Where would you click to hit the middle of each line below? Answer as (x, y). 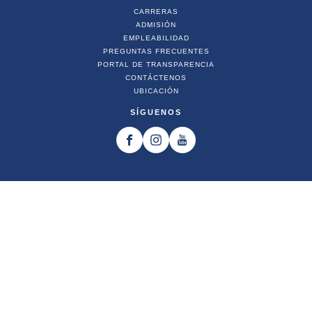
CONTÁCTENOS (156, 78)
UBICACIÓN (156, 91)
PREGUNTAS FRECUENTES (156, 52)
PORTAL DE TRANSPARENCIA (156, 65)
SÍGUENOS (156, 112)
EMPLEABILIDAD (156, 38)
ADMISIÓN (156, 25)
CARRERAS (156, 12)
